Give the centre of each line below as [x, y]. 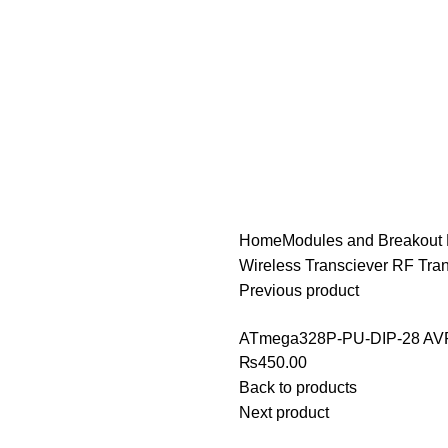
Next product [284, 412]
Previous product [299, 290]
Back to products [298, 387]
